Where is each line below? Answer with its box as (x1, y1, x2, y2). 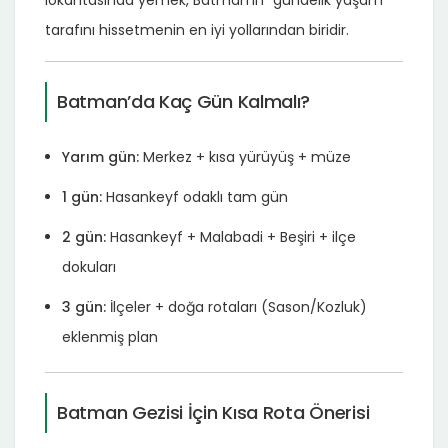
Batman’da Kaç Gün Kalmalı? (57, 88, 311, 114)
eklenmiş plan (62, 326, 158, 347)
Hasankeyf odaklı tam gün (102, 186, 288, 207)
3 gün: (62, 296, 106, 317)
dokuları (62, 256, 116, 277)
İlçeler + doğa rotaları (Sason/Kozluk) (106, 296, 367, 317)
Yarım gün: (62, 146, 139, 167)
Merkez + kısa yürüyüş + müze (139, 146, 351, 167)
